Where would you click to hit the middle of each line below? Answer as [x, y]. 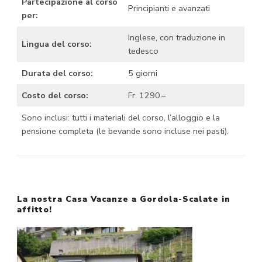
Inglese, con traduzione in [177, 38]
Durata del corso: [58, 73]
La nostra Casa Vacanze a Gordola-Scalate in [124, 199]
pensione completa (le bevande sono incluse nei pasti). [125, 131]
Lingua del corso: [57, 44]
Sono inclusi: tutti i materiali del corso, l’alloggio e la [121, 118]
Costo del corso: [55, 96]
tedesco [144, 51]
